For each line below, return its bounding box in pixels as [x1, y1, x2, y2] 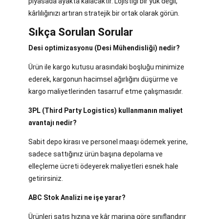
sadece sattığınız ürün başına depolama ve [28, 150, 163, 158]
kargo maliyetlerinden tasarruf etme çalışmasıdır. [28, 88, 183, 96]
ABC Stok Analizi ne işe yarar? [28, 194, 126, 202]
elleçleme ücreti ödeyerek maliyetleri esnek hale [28, 162, 178, 171]
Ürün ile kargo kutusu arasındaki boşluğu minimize [28, 63, 184, 71]
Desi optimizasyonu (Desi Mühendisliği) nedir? [28, 44, 180, 52]
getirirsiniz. [28, 175, 63, 183]
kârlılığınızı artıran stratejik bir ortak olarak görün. [28, 9, 179, 17]
